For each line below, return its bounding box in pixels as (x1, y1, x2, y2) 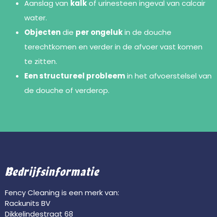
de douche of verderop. (24, 85, 109, 95)
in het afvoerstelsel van (125, 70, 212, 81)
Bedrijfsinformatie (5, 164, 99, 179)
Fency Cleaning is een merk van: (5, 187, 119, 198)
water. (24, 12, 47, 23)
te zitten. (24, 56, 57, 66)
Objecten (24, 27, 61, 37)
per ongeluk (76, 27, 123, 37)
